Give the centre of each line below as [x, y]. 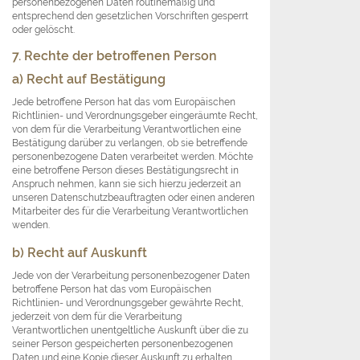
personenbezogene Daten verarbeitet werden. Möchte [133, 157]
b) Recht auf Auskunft [80, 253]
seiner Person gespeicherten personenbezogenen [123, 344]
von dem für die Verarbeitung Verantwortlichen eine [127, 129]
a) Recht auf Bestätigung [89, 80]
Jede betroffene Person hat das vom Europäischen [124, 102]
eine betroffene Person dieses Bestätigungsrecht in [125, 170]
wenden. [31, 225]
